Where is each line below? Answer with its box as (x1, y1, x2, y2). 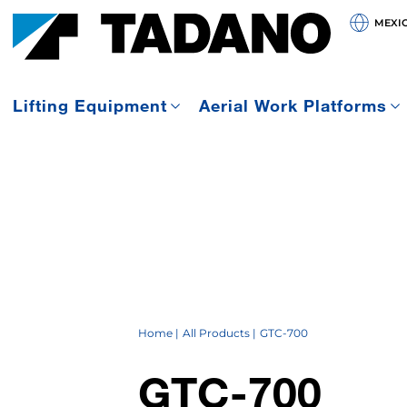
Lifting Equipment (13, 95, 167, 116)
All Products (182, 326, 250, 340)
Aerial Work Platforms (198, 95, 387, 116)
